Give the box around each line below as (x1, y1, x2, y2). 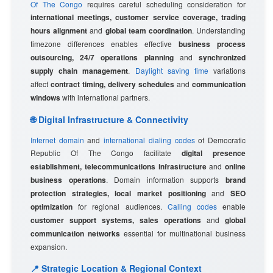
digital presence (182, 147, 246, 158)
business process (179, 38, 246, 49)
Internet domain (30, 135, 84, 145)
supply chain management (30, 65, 129, 76)
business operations (30, 174, 106, 185)
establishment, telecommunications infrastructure (30, 161, 207, 172)
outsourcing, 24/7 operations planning (30, 52, 174, 63)
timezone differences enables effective (30, 38, 179, 49)
